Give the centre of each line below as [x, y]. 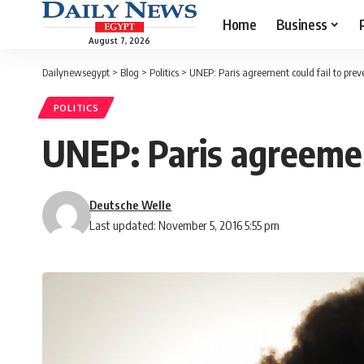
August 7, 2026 [119, 40]
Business [301, 24]
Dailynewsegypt [76, 72]
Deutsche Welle [131, 205]
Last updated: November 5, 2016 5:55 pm [185, 225]
